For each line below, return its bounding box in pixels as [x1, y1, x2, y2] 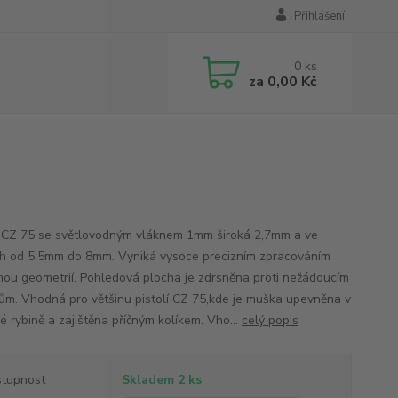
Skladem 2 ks [121, 371, 202, 388]
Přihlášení [293, 8, 345, 24]
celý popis [241, 312, 298, 329]
